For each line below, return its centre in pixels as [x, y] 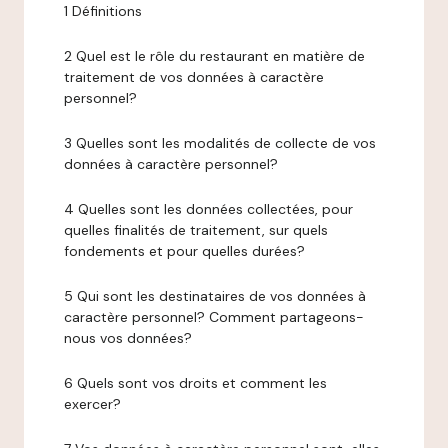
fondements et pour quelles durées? [184, 251]
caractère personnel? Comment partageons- [214, 317]
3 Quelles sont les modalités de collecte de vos [220, 143]
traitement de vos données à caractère [194, 77]
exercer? [92, 404]
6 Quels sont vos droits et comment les [195, 383]
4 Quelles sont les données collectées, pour [208, 209]
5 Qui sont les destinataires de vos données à [215, 296]
